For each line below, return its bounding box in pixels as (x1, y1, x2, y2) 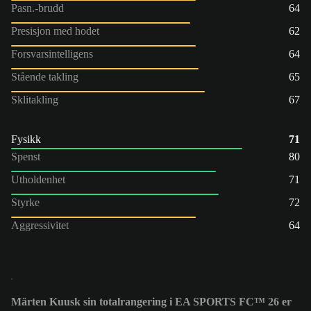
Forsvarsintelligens (11, 47, 93, 60)
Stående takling (11, 70, 78, 83)
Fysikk (11, 133, 41, 145)
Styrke (11, 196, 40, 208)
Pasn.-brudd (11, 1, 64, 14)
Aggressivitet (11, 219, 69, 231)
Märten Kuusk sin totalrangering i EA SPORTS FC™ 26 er (11, 296, 292, 308)
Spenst (11, 150, 40, 162)
